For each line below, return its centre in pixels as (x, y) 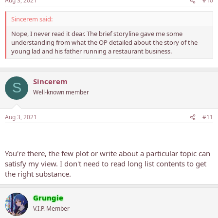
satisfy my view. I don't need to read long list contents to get (106, 163)
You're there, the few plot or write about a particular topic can (108, 153)
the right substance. (38, 174)
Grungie (48, 198)
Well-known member (61, 92)
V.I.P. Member (51, 209)
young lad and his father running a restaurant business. (91, 51)
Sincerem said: (32, 19)
